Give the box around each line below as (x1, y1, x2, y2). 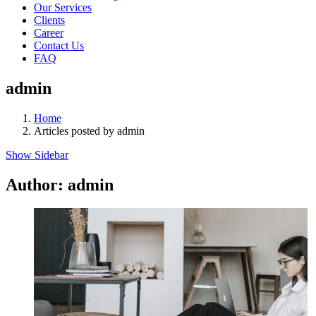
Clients (34, 13, 65, 26)
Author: (6, 175, 68, 194)
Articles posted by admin (34, 124, 145, 137)
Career (34, 26, 63, 39)
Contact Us (34, 39, 84, 51)
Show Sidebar (6, 148, 68, 161)
